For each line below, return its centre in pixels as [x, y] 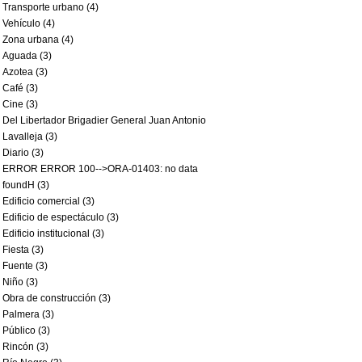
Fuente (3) [25, 266]
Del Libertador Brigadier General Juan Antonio [104, 120]
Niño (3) [20, 282]
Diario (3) [23, 153]
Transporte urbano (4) [51, 7]
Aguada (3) [27, 56]
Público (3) [26, 330]
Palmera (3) [28, 314]
